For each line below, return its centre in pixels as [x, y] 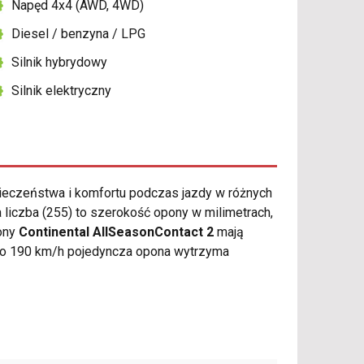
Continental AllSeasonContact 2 [116, 232]
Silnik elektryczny [62, 91]
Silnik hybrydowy [60, 63]
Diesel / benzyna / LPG [79, 34]
